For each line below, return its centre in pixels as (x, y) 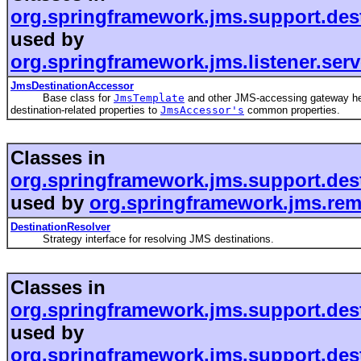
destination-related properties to (85, 110)
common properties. (292, 110)
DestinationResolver (60, 227)
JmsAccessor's (202, 110)
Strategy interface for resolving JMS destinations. (142, 239)
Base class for (62, 98)
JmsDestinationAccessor (72, 86)
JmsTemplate (149, 98)
